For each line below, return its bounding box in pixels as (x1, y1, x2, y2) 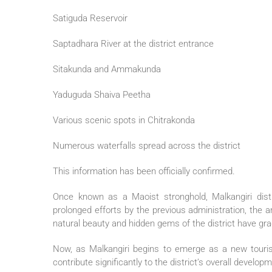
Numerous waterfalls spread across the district (53, 140, 240, 152)
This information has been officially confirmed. (53, 166, 235, 177)
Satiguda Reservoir (53, 13, 127, 24)
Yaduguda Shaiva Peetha (53, 89, 151, 101)
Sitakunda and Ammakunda (53, 64, 161, 75)
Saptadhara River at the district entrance (53, 38, 214, 50)
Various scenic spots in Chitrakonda (53, 115, 195, 126)
